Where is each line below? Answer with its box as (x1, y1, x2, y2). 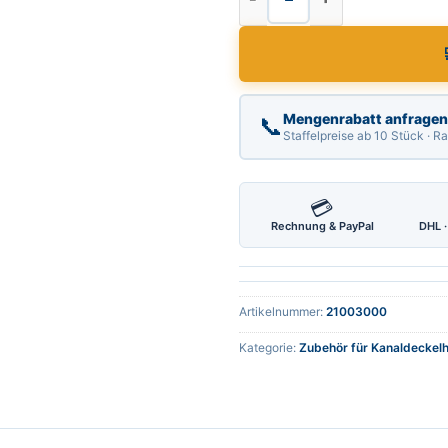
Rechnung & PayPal (270, 219, 374, 234)
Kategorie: (239, 340, 299, 356)
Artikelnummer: (239, 304, 326, 320)
